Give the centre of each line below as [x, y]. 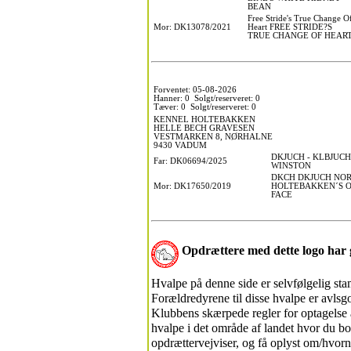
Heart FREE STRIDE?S [290, 27]
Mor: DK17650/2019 [192, 186]
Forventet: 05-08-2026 [195, 89]
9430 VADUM [180, 145]
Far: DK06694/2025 [190, 161]
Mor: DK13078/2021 [192, 27]
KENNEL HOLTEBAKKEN [204, 119]
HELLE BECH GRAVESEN [204, 128]
